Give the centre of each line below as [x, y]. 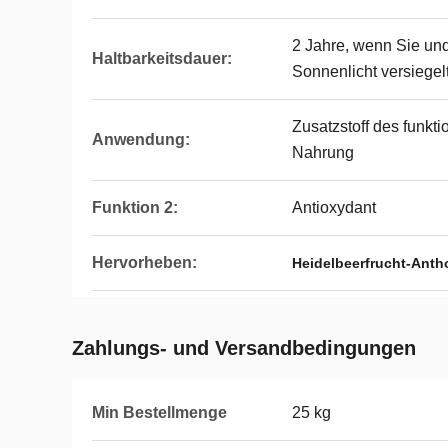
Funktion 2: [135, 207]
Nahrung [323, 152]
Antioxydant [334, 207]
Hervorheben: [144, 262]
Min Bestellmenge [159, 412]
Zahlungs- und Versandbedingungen [244, 348]
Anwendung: [141, 139]
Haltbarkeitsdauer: [162, 58]
